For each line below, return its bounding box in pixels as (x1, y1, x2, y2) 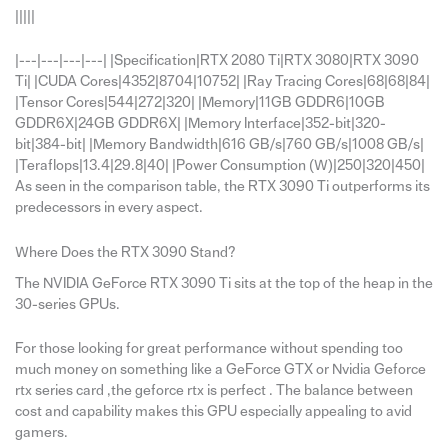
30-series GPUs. (14, 296, 120, 312)
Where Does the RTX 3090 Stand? (14, 244, 236, 260)
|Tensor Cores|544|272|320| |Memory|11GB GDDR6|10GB (14, 95, 385, 111)
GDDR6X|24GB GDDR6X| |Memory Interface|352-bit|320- (14, 116, 386, 132)
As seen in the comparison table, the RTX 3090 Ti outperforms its (14, 179, 430, 195)
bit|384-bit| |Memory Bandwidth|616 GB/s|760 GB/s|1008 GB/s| (14, 137, 424, 153)
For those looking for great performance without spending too (14, 341, 403, 357)
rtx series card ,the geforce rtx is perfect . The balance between (14, 383, 413, 399)
